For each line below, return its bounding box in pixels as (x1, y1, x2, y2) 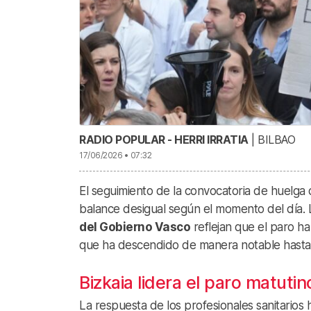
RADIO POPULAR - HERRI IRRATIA (79, 132, 249, 146)
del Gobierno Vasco (79, 219, 190, 234)
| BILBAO (248, 132, 295, 146)
